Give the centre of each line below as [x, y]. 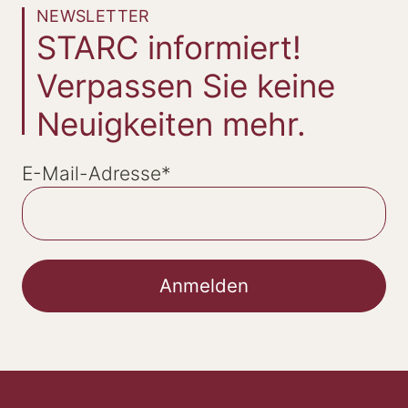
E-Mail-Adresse [92, 173]
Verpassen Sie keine [186, 86]
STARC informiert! [169, 47]
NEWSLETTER [93, 16]
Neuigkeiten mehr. [171, 124]
